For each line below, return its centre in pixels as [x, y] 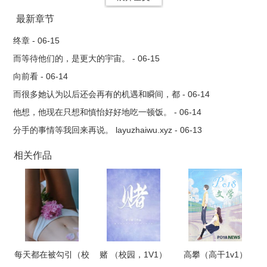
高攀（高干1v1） [215, 254]
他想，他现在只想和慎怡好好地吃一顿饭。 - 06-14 [108, 112]
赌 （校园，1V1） [133, 254]
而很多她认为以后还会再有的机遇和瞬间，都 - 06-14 [112, 94]
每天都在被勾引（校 [52, 254]
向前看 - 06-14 [41, 76]
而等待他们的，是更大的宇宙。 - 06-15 [87, 58]
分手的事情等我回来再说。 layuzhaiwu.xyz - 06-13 [108, 130]
